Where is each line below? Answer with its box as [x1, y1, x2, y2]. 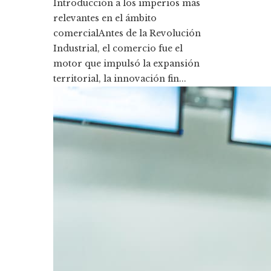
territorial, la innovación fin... [53, 73, 186, 85]
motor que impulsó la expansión [53, 58, 200, 70]
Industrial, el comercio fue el [53, 43, 183, 54]
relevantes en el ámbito [53, 13, 157, 24]
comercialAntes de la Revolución [53, 28, 201, 39]
